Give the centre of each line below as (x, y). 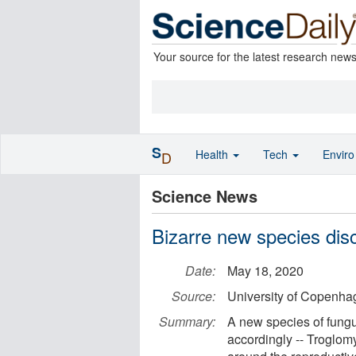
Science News (205, 196)
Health (213, 154)
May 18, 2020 (265, 271)
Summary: (187, 321)
